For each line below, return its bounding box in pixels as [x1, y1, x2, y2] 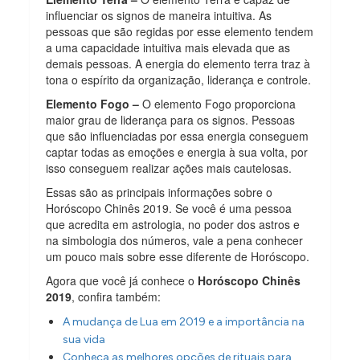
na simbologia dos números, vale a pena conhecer [46, 231, 304, 248]
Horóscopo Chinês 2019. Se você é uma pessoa [46, 199, 292, 216]
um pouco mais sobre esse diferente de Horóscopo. [46, 247, 310, 264]
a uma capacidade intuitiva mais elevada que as [46, 39, 291, 55]
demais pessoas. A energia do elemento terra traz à [46, 55, 311, 72]
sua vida [63, 332, 106, 346]
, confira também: [72, 288, 162, 305]
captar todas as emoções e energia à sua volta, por [46, 143, 309, 160]
